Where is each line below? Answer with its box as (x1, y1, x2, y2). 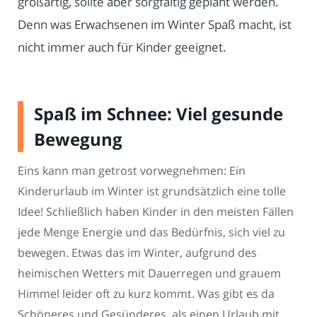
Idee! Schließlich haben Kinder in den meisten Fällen (18, 204, 294, 220)
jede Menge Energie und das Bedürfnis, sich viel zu (18, 224, 285, 241)
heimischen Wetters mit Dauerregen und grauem (18, 265, 281, 282)
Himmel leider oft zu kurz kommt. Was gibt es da (18, 286, 275, 302)
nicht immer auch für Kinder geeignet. (18, 39, 226, 56)
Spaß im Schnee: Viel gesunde (34, 102, 283, 126)
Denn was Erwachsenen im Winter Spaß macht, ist (18, 16, 292, 33)
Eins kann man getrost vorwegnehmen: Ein (18, 163, 246, 179)
